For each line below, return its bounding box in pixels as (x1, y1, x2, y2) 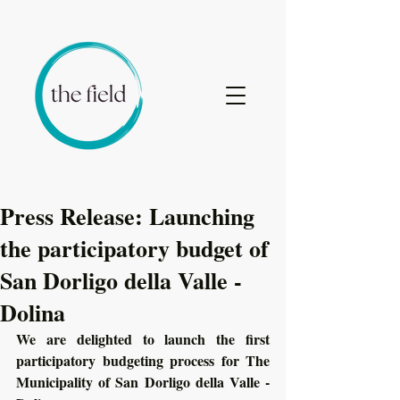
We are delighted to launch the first (16, 329, 270, 349)
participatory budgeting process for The (16, 350, 270, 371)
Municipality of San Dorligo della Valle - (16, 371, 270, 392)
